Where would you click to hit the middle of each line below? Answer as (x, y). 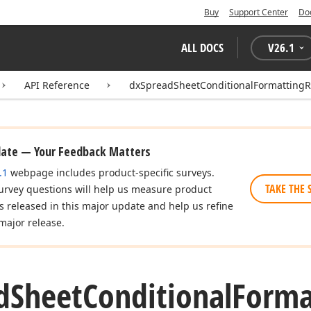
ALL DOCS (202, 48)
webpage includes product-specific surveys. (111, 173)
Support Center (259, 12)
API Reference (57, 85)
